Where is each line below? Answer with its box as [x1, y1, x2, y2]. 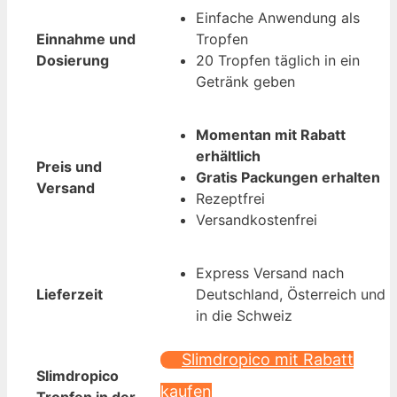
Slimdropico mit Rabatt [182, 350, 354, 370]
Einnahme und [36, 30, 136, 49]
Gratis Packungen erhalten [196, 168, 380, 187]
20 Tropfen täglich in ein [196, 51, 360, 70]
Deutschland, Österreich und [196, 285, 385, 304]
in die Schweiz [196, 307, 292, 325]
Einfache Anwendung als [196, 9, 360, 27]
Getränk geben [196, 73, 295, 91]
